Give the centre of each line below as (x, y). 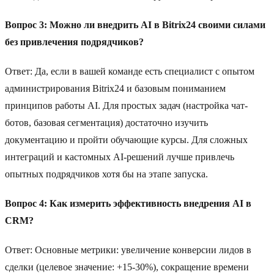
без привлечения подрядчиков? (74, 42)
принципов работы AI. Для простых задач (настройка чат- (126, 106)
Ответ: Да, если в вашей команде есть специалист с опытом (130, 72)
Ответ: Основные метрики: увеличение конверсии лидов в (128, 250)
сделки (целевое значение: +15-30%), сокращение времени (127, 267)
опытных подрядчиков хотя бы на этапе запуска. (106, 174)
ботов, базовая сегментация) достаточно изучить (106, 123)
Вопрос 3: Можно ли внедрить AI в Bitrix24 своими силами (135, 25)
